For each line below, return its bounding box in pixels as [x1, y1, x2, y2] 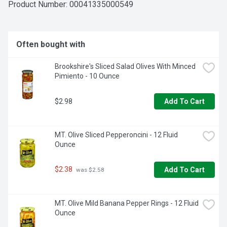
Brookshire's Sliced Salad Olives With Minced [55, 62, 196, 71]
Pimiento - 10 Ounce [55, 72, 120, 81]
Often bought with [16, 40, 85, 50]
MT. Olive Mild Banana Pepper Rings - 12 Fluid [55, 199, 199, 208]
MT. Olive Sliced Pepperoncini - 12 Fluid [55, 131, 178, 139]
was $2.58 [74, 166, 104, 174]
